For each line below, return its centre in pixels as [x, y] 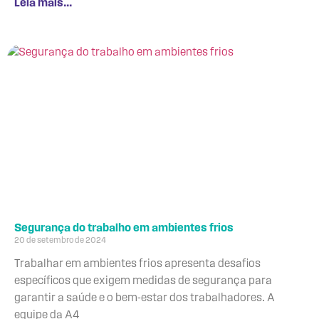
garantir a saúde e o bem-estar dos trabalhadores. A [145, 298]
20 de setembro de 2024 [60, 240]
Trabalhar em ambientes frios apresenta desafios [137, 264]
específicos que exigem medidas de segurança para [143, 281]
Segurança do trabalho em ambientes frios [124, 228]
